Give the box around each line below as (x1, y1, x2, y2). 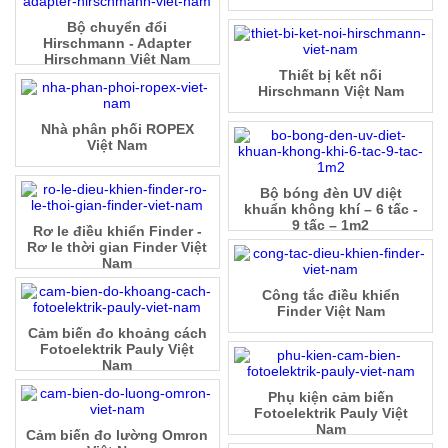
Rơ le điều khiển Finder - (32, 223, 202, 240)
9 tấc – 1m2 (292, 217, 370, 234)
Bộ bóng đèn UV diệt (259, 185, 402, 202)
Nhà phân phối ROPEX (40, 121, 194, 138)
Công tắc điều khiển (261, 287, 400, 304)
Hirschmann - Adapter (43, 35, 192, 52)
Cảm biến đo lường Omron (26, 427, 209, 444)
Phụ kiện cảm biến (267, 389, 394, 406)
